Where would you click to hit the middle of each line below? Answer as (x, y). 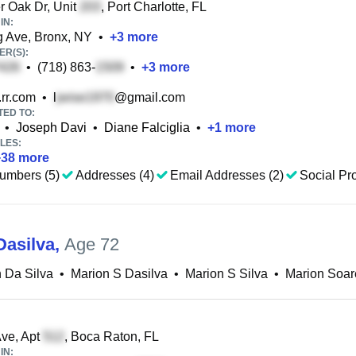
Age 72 (92, 244)
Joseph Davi (51, 128)
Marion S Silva (226, 274)
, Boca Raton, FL (112, 337)
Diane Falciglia (147, 128)
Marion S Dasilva (119, 274)
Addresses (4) (115, 175)
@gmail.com (150, 97)
